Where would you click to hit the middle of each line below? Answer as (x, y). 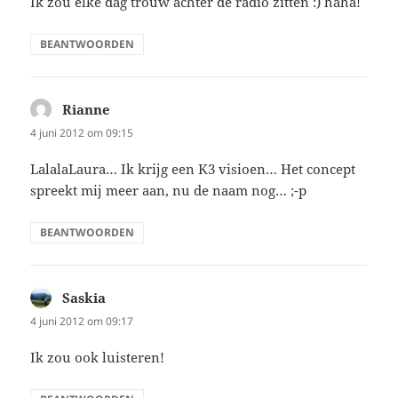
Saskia (84, 298)
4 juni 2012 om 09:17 (82, 322)
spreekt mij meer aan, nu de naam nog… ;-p (169, 191)
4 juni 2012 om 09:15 (82, 132)
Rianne (87, 109)
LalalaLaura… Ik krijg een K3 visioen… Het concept (193, 169)
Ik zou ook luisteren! (98, 358)
